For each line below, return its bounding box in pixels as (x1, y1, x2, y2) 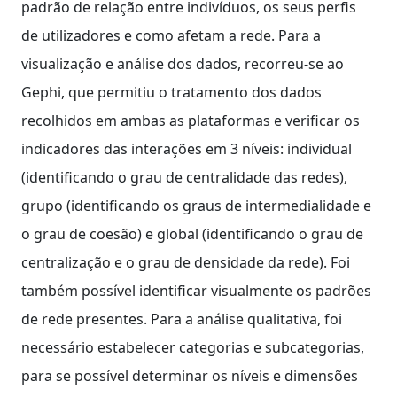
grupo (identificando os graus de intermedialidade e (21, 195, 371, 215)
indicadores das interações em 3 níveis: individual (21, 138, 352, 159)
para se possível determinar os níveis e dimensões (21, 365, 358, 385)
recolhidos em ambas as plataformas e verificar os (21, 110, 360, 130)
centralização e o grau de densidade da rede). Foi (21, 252, 350, 272)
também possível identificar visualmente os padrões (21, 280, 371, 300)
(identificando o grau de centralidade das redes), (21, 167, 347, 187)
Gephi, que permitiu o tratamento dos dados (21, 82, 322, 102)
